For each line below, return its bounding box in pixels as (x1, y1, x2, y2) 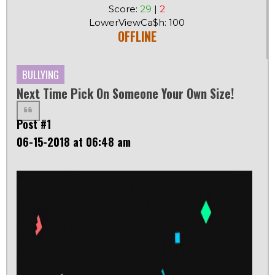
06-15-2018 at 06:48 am (17, 134, 131, 150)
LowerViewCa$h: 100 (89, 17, 185, 29)
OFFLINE (117, 27, 157, 46)
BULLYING (22, 67, 59, 83)
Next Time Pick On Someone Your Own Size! (17, 84, 234, 103)
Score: (109, 3, 140, 15)
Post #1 (17, 116, 51, 133)
